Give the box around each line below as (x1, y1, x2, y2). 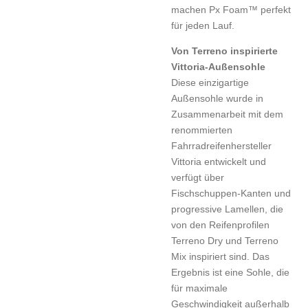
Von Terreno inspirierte (171, 45, 278, 56)
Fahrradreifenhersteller (171, 140, 272, 151)
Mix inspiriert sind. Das (171, 250, 269, 262)
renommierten (171, 124, 232, 135)
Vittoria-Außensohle (171, 60, 265, 72)
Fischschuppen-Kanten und (171, 187, 291, 199)
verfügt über (171, 171, 224, 183)
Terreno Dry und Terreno (171, 234, 278, 246)
